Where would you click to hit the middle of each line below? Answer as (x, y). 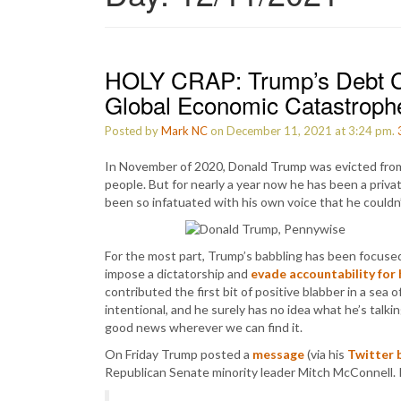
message (278, 354)
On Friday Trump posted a (179, 354)
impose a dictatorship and (178, 273)
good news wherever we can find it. (204, 327)
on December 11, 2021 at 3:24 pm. (303, 131)
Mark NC (184, 131)
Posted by (133, 131)
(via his (326, 354)
